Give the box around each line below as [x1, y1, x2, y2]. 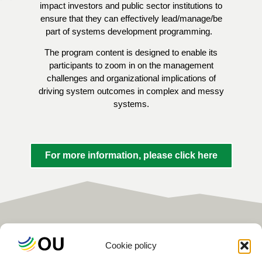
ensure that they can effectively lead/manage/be [40, 13, 222, 24]
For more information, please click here [44, 150, 218, 160]
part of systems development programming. [45, 26, 217, 37]
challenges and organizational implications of [46, 73, 216, 84]
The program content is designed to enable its [44, 47, 218, 58]
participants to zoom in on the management [49, 60, 213, 71]
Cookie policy [105, 240, 157, 251]
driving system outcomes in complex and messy [38, 86, 224, 96]
